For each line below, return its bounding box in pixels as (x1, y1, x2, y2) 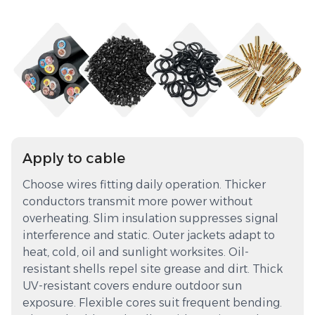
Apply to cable (22, 150, 125, 167)
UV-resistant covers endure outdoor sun (22, 279, 242, 293)
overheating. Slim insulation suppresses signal (22, 212, 278, 226)
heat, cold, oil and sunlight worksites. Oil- (22, 245, 249, 259)
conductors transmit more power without (22, 195, 252, 209)
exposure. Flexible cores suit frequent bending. (22, 296, 282, 310)
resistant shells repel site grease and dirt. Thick (22, 262, 283, 276)
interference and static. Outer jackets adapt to (22, 229, 275, 243)
